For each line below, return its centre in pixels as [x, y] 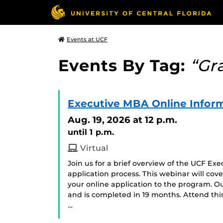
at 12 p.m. [155, 120]
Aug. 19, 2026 [99, 120]
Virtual [93, 148]
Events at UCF [87, 39]
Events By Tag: [124, 65]
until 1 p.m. [91, 132]
